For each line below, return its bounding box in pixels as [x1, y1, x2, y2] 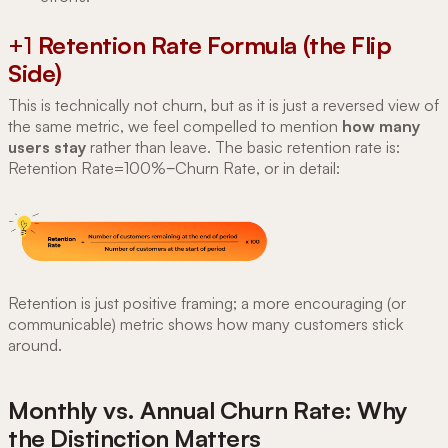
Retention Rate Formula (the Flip [37, 29, 392, 60]
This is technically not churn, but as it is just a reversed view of [8, 94, 439, 115]
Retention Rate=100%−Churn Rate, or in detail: [8, 157, 340, 178]
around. [8, 334, 62, 355]
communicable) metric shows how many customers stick [8, 313, 403, 334]
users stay [8, 136, 86, 157]
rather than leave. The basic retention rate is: [86, 136, 400, 157]
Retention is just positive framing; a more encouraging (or [8, 292, 406, 313]
